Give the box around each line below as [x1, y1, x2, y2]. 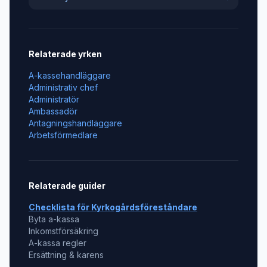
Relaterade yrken [29, 49, 102, 59]
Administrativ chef [29, 82, 98, 92]
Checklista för [29, 202, 91, 212]
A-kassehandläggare [29, 70, 111, 80]
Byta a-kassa [29, 214, 79, 224]
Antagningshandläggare [29, 118, 122, 128]
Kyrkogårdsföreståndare [91, 202, 197, 212]
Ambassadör [29, 106, 77, 116]
